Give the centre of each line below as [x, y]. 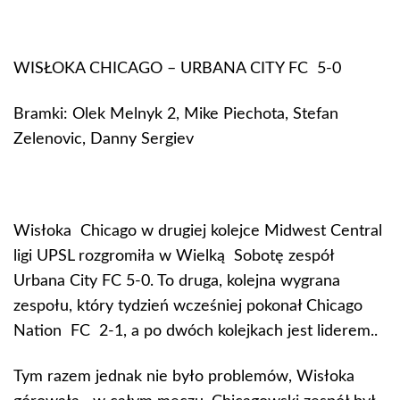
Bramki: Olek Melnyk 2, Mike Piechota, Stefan [176, 115]
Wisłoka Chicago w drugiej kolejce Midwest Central [198, 231]
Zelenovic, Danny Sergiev [104, 140]
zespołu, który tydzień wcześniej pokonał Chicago [188, 306]
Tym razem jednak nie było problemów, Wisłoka [184, 377]
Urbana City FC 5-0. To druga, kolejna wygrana [177, 281]
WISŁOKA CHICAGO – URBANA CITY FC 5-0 [177, 68]
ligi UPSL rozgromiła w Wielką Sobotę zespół [174, 256]
